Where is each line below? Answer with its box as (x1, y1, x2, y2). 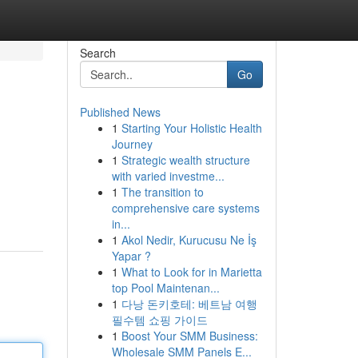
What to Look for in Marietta (121, 264, 262, 280)
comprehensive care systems (111, 200, 260, 216)
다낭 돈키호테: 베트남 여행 (121, 296, 257, 312)
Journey (111, 136, 153, 152)
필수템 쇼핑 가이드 (111, 312, 208, 328)
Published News (79, 104, 161, 120)
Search (79, 45, 116, 61)
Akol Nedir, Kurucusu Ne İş (121, 232, 257, 248)
